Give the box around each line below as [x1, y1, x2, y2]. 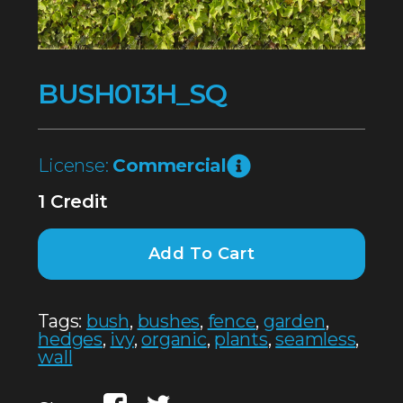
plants [214, 327, 268, 350]
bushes [137, 309, 201, 332]
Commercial [112, 155, 227, 177]
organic [141, 327, 207, 350]
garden [263, 309, 326, 332]
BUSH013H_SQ [38, 77, 227, 112]
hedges [38, 327, 103, 350]
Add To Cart [148, 244, 255, 264]
